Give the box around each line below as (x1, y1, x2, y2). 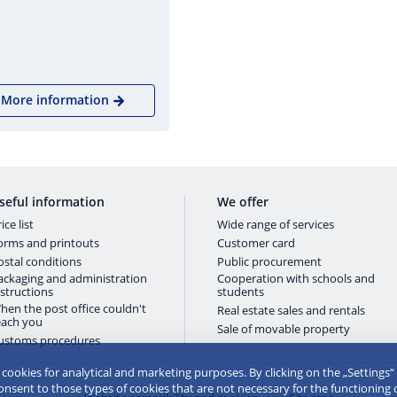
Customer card (217, 235, 296, 251)
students (217, 284, 265, 300)
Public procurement (217, 253, 323, 269)
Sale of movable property (217, 321, 351, 337)
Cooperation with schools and (217, 270, 376, 286)
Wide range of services (217, 216, 335, 232)
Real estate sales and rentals (217, 302, 366, 318)
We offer (217, 193, 269, 210)
